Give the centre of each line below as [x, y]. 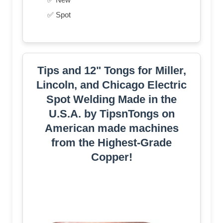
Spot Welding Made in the [111, 100]
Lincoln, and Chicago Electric [111, 85]
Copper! [111, 157]
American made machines [111, 128]
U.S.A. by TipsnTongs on [111, 114]
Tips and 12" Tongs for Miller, [111, 71]
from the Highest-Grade [111, 143]
